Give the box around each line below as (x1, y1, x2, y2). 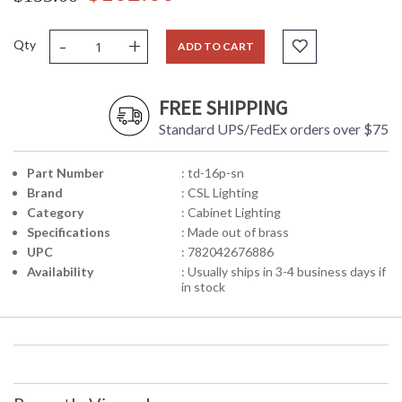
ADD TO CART (177, 39, 254, 54)
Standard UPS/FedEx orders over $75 (159, 120, 389, 138)
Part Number (27, 165, 104, 181)
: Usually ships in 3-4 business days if (180, 264, 386, 280)
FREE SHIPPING (159, 95, 287, 121)
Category (27, 205, 83, 221)
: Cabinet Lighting (180, 205, 281, 221)
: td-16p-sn (180, 165, 244, 181)
